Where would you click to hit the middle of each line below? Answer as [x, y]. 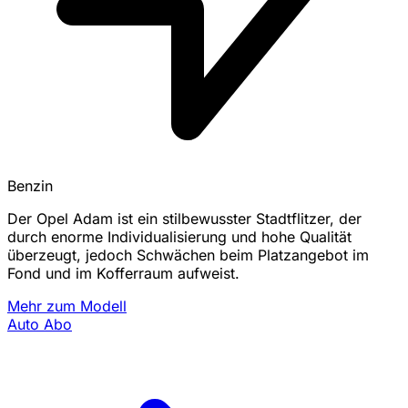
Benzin [30, 185]
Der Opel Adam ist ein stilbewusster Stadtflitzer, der [184, 218]
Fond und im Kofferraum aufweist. [123, 273]
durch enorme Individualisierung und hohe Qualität [179, 236]
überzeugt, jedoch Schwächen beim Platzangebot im [188, 255]
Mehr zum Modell [67, 306]
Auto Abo [40, 324]
